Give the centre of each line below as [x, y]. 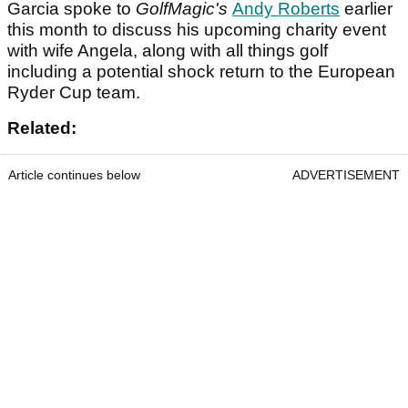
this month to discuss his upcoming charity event [197, 30]
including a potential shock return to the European [201, 72]
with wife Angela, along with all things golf [168, 51]
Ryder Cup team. [76, 93]
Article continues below [74, 175]
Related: [44, 128]
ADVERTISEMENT [346, 175]
